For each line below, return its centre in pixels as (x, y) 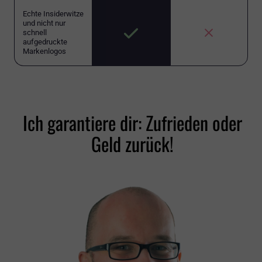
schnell (35, 33)
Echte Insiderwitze (53, 14)
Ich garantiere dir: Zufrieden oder (132, 123)
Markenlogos (44, 51)
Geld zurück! (132, 144)
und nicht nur (44, 23)
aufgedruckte (45, 42)
